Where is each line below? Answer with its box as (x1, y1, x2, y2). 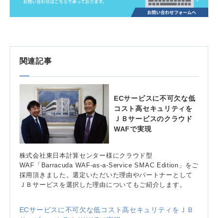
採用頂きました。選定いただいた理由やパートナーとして (19, 171, 193, 179)
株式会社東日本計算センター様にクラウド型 (19, 152, 153, 160)
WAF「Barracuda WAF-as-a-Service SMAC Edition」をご (19, 162, 199, 169)
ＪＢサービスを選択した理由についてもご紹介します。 (19, 181, 186, 189)
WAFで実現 (114, 125, 152, 133)
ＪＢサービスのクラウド (114, 114, 193, 123)
